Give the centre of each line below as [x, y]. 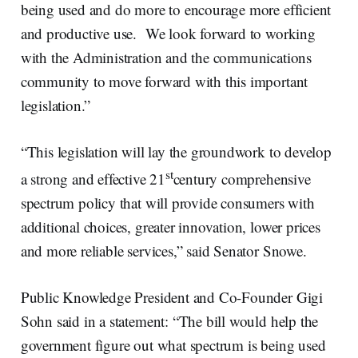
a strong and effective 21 [93, 179]
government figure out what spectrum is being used [173, 345]
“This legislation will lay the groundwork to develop [176, 151]
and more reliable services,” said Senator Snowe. [163, 251]
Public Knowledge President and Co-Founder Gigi [171, 297]
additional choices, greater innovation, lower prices [170, 227]
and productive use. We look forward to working [168, 33]
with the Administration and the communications [166, 57]
